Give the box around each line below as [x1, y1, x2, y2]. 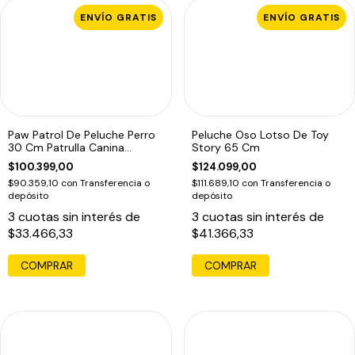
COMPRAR [204, 258, 257, 273]
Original [8, 153, 47, 168]
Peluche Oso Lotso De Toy [191, 128, 329, 143]
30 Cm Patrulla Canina [8, 140, 124, 155]
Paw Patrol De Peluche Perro [8, 128, 155, 143]
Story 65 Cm [191, 140, 260, 155]
